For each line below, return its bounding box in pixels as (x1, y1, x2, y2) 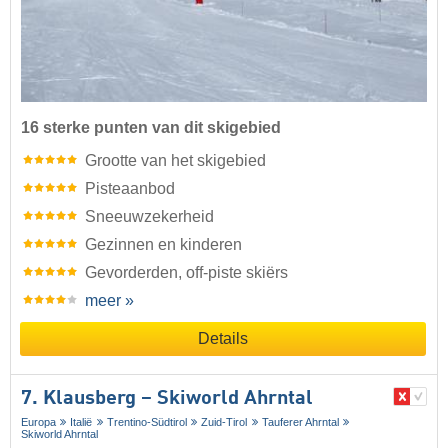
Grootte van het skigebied (85, 151, 266, 169)
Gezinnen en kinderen (85, 235, 242, 253)
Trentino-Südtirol (106, 415, 187, 428)
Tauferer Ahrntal (261, 415, 339, 428)
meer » (85, 291, 134, 309)
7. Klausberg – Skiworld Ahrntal (21, 388, 313, 409)
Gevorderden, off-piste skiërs (85, 263, 288, 281)
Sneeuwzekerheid (85, 207, 214, 225)
